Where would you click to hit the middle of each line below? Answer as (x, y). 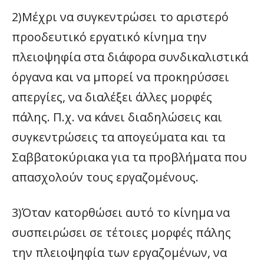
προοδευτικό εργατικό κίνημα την (109, 37)
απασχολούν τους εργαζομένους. (105, 177)
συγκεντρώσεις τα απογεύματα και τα (118, 137)
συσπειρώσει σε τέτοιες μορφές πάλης (121, 232)
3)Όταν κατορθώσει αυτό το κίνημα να (121, 212)
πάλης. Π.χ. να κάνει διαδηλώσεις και (117, 117)
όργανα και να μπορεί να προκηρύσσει (121, 77)
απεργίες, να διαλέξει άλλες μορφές (112, 97)
